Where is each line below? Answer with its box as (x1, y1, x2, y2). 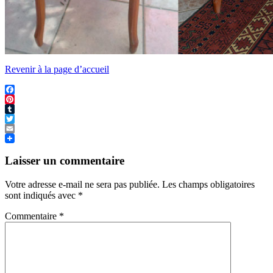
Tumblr (5, 113, 33, 124)
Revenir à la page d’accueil (5, 63, 109, 74)
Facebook (5, 93, 43, 104)
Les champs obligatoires (162, 179, 255, 190)
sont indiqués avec (5, 190, 78, 201)
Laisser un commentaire (5, 154, 124, 168)
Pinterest (5, 103, 38, 114)
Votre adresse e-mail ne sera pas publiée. (5, 179, 160, 190)
